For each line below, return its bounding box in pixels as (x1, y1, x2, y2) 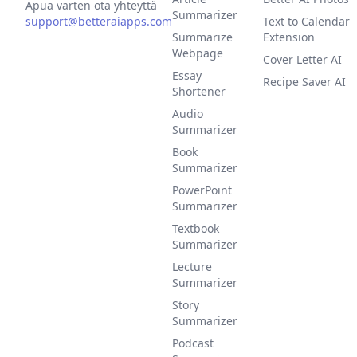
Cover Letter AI (263, 52, 342, 67)
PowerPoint (172, 182, 232, 198)
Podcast (172, 335, 214, 351)
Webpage (172, 45, 223, 61)
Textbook (172, 221, 219, 236)
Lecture (172, 259, 212, 274)
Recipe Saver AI (263, 74, 346, 89)
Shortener (172, 84, 226, 99)
